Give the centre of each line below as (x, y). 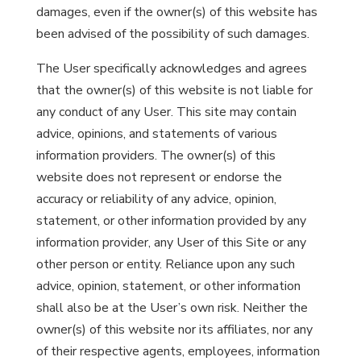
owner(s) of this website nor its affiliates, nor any (174, 330)
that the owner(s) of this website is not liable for (174, 90)
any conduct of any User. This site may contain (166, 112)
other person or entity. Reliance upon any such (165, 264)
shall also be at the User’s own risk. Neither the (172, 308)
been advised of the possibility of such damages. (172, 34)
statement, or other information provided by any (171, 221)
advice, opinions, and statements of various (156, 134)
